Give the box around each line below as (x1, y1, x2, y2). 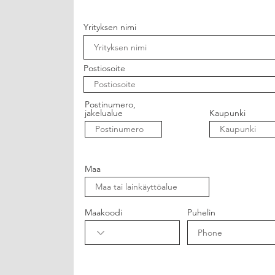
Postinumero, (85, 99, 136, 110)
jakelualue (85, 107, 123, 118)
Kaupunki (209, 107, 246, 118)
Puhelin (187, 207, 215, 218)
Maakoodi (85, 207, 122, 218)
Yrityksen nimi (83, 21, 136, 33)
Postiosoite (83, 63, 125, 74)
